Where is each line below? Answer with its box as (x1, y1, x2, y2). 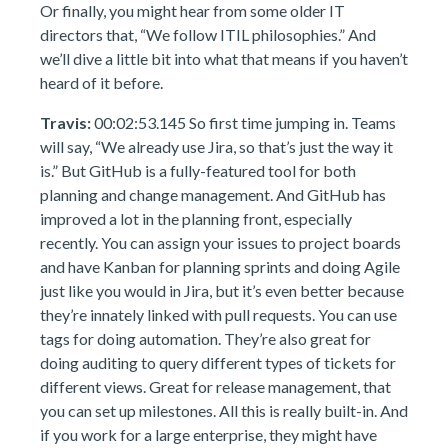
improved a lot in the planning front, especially (40, 209, 352, 228)
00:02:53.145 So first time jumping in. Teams (91, 113, 396, 132)
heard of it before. (40, 73, 163, 92)
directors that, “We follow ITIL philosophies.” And (40, 25, 376, 44)
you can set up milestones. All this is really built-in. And (40, 401, 408, 420)
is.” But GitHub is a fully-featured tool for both (40, 161, 356, 180)
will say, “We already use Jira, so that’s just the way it (40, 137, 393, 156)
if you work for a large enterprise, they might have (40, 425, 377, 444)
